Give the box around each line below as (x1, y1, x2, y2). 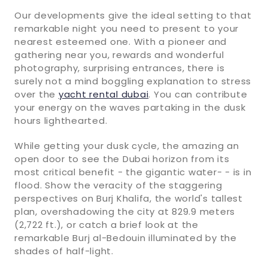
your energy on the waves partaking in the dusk (14, 100, 246, 114)
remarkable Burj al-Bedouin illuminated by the (14, 231, 237, 244)
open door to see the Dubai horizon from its (14, 152, 230, 165)
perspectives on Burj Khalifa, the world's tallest (14, 191, 243, 205)
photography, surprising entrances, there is (14, 61, 225, 74)
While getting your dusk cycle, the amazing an (14, 139, 239, 152)
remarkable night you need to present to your (14, 22, 239, 35)
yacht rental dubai (58, 87, 149, 100)
